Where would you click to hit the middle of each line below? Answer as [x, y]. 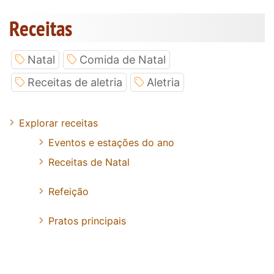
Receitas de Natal [89, 162]
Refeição [68, 192]
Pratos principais [87, 221]
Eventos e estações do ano [111, 143]
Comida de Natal [123, 60]
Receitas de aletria [75, 83]
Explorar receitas [58, 123]
